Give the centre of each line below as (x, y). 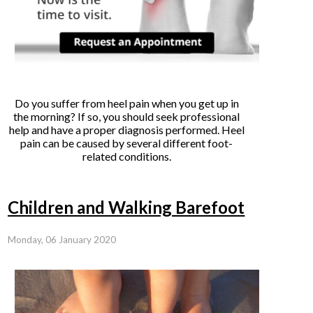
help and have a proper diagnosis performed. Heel (126, 130)
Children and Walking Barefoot (126, 208)
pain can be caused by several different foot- (127, 143)
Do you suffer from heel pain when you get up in (126, 103)
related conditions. (126, 156)
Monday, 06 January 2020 (62, 240)
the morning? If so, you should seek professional (127, 117)
